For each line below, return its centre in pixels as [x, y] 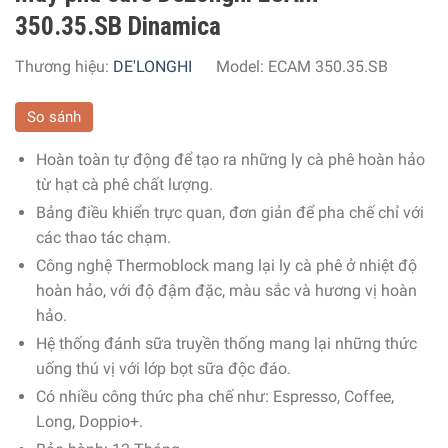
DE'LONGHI [152, 66]
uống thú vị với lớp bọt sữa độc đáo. [163, 368]
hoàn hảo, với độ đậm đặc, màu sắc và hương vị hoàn [226, 290]
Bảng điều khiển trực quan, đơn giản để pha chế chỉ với [229, 212]
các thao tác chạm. [103, 237]
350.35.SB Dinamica [118, 25]
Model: [242, 66]
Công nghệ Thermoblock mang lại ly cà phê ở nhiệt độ [226, 265]
